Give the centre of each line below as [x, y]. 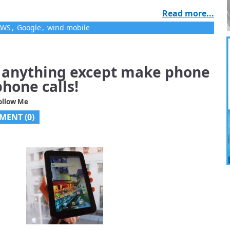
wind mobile [69, 27]
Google [29, 27]
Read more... [188, 13]
